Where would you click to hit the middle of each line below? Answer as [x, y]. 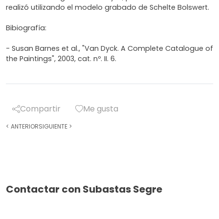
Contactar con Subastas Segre [84, 189]
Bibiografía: [26, 28]
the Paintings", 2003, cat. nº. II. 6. [61, 59]
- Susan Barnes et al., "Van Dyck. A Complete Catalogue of [109, 49]
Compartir [40, 109]
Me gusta [101, 109]
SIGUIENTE [54, 127]
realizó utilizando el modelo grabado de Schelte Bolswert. [108, 8]
